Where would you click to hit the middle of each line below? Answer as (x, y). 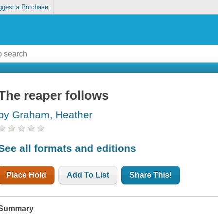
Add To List (88, 175)
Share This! (151, 175)
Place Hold (27, 175)
